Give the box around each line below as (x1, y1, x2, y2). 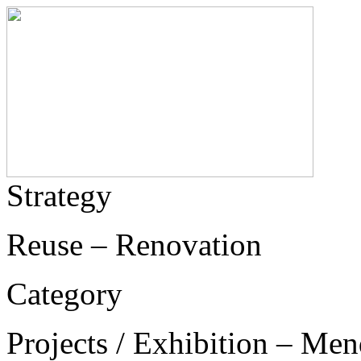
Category (6, 276, 122, 311)
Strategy (6, 178, 112, 213)
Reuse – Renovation (6, 227, 262, 262)
